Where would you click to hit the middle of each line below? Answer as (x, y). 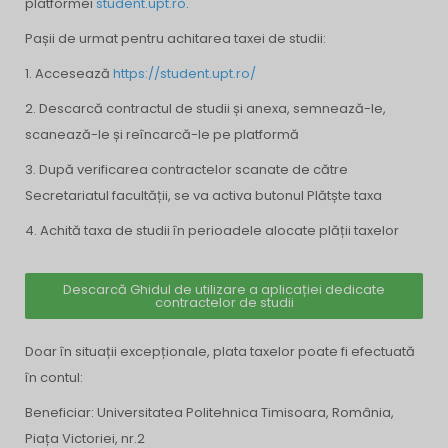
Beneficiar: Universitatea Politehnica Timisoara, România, (209, 412)
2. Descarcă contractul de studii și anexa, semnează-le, (205, 108)
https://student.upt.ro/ (184, 73)
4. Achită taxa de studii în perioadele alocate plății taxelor (212, 230)
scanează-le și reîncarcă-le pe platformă (162, 134)
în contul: (54, 377)
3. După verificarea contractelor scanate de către (186, 169)
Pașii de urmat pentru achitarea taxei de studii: (175, 38)
